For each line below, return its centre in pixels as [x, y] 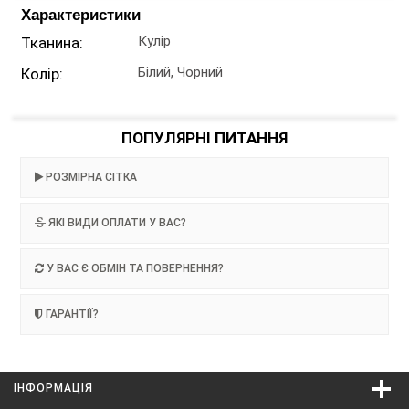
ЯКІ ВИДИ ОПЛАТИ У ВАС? [116, 223]
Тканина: [52, 43]
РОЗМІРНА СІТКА [90, 177]
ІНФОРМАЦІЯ [53, 388]
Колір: [42, 74]
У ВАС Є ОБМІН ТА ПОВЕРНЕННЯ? [134, 268]
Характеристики [81, 15]
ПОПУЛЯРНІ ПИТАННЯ [204, 138]
